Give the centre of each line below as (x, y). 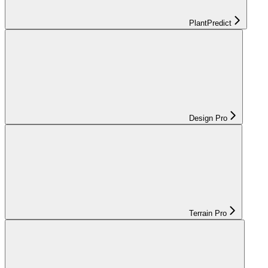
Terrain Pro (208, 214)
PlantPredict (210, 23)
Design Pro (208, 118)
